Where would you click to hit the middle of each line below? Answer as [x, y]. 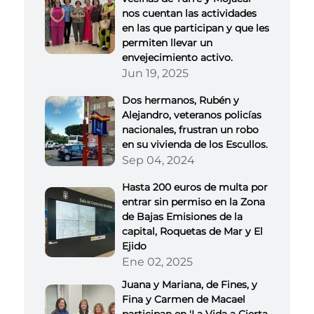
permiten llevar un [167, 42]
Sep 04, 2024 [158, 160]
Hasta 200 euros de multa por [195, 187]
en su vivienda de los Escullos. [195, 144]
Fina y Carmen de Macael [184, 299]
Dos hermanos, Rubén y [180, 100]
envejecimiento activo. [177, 57]
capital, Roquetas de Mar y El [192, 231]
